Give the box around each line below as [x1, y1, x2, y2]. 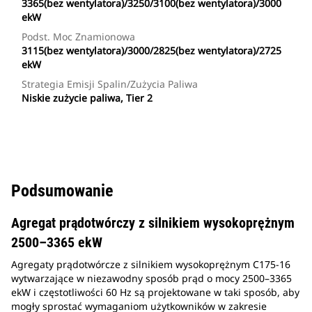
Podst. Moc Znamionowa [22, 30, 135, 44]
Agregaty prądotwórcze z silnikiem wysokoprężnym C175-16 [11, 258, 290, 272]
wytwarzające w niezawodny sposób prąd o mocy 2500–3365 [11, 272, 292, 286]
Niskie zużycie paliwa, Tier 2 [22, 91, 153, 105]
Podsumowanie [11, 181, 113, 201]
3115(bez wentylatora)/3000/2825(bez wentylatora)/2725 [22, 44, 281, 58]
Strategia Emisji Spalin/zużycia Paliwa [22, 77, 198, 91]
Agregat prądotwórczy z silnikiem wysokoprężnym [11, 214, 295, 232]
